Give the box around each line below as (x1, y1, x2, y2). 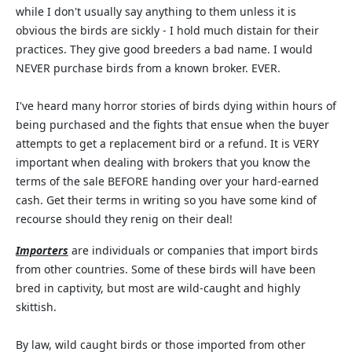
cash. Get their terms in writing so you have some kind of (16, 192, 317, 207)
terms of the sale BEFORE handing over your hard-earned (16, 174, 319, 189)
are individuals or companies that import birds (68, 243, 318, 258)
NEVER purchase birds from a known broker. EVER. (16, 60, 280, 75)
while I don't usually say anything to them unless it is (16, 4, 296, 19)
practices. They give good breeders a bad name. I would (16, 42, 313, 57)
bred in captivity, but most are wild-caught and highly (16, 280, 300, 295)
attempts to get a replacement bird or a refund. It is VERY (16, 136, 319, 151)
